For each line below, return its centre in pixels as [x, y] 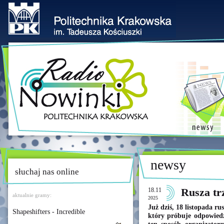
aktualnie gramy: [32, 195]
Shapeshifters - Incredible [49, 212]
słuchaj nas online [47, 172]
